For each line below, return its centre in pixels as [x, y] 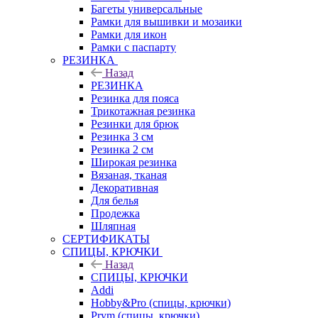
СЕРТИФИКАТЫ [106, 238]
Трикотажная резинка [143, 111]
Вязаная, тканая [129, 175]
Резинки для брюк [135, 124]
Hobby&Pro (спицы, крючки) [161, 302]
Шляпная [113, 226]
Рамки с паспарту [133, 47]
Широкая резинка [134, 162]
